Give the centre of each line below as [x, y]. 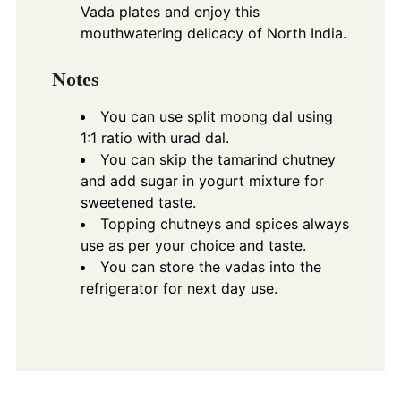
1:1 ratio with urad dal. [154, 137]
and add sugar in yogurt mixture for [202, 180]
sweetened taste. [138, 202]
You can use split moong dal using [216, 116]
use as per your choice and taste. [193, 245]
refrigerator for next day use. [179, 288]
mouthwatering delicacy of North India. [213, 33]
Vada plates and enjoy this [170, 11]
